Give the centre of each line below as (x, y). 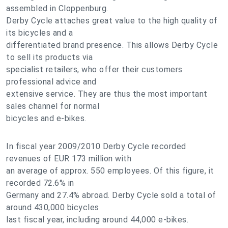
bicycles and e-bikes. (46, 118)
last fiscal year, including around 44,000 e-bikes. (97, 220)
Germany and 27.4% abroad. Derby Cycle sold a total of (111, 195)
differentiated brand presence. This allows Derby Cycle (112, 45)
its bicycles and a (39, 33)
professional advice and (51, 82)
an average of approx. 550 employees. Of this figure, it (110, 171)
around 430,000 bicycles (53, 207)
